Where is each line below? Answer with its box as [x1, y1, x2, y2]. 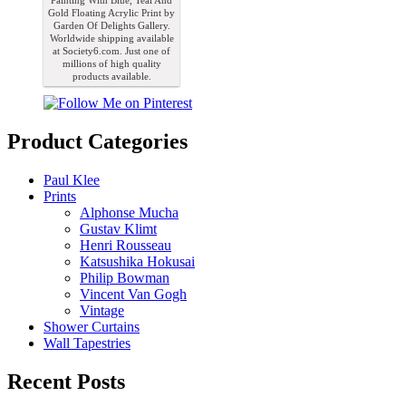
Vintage [80, 302, 124, 318]
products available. [72, 71, 151, 82]
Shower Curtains [43, 318, 140, 334]
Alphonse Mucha [80, 204, 179, 220]
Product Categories [7, 130, 188, 154]
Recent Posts [7, 369, 125, 393]
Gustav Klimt [80, 220, 157, 237]
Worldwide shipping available [49, 33, 174, 44]
